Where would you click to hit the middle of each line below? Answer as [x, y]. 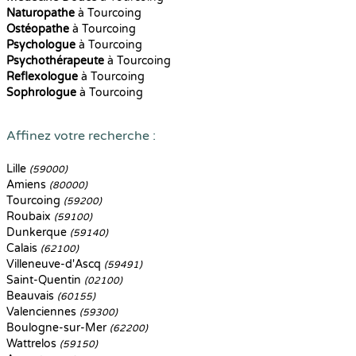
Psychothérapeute [55, 61]
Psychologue [41, 45]
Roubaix [30, 217]
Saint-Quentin [45, 280]
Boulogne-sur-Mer [58, 328]
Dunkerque [38, 232]
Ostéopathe [38, 29]
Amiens [28, 185]
